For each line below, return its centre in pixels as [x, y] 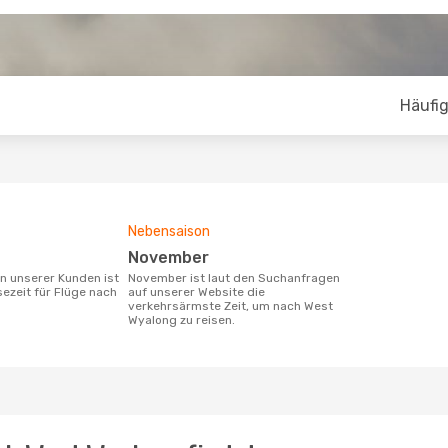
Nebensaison [169, 231]
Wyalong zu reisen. [181, 320]
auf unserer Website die [196, 292]
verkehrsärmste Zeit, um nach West [230, 306]
